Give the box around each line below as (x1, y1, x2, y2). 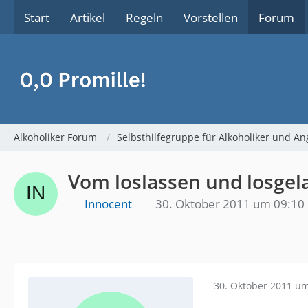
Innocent (85, 196, 132, 212)
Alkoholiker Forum (14, 131, 97, 144)
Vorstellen (184, 9, 238, 25)
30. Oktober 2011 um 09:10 (155, 196, 305, 212)
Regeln (126, 9, 163, 25)
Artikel (70, 9, 105, 25)
